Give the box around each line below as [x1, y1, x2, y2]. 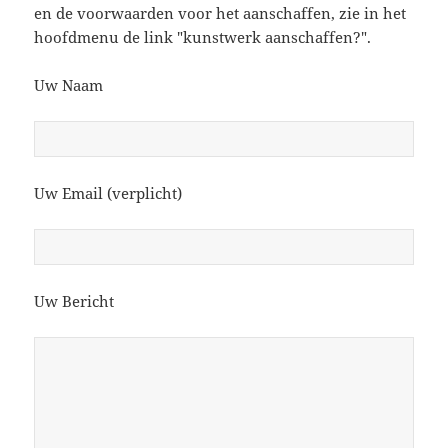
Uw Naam [34, 74, 104, 95]
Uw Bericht [34, 290, 115, 311]
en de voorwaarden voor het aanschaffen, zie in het [34, 2, 407, 23]
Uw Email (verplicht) [34, 182, 183, 203]
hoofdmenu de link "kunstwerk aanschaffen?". [34, 26, 372, 47]
